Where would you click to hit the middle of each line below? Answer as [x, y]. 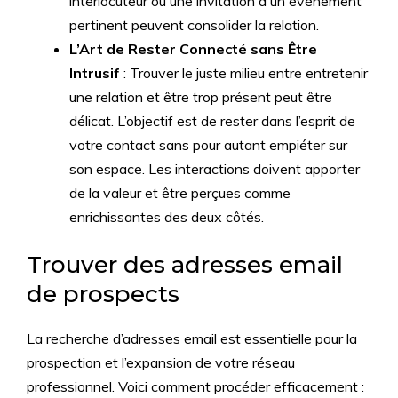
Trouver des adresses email [185, 265]
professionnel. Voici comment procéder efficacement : [195, 386]
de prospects [103, 294]
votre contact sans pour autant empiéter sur [208, 145]
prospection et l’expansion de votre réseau [161, 362]
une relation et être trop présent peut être [201, 97]
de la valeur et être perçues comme [180, 193]
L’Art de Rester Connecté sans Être [193, 49]
